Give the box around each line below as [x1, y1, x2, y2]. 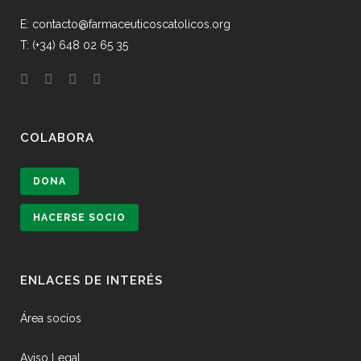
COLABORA [20, 131, 94, 145]
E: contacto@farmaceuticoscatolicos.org [20, 18, 230, 31]
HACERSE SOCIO [33, 212, 126, 223]
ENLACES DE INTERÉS [20, 273, 163, 288]
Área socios [20, 312, 81, 325]
